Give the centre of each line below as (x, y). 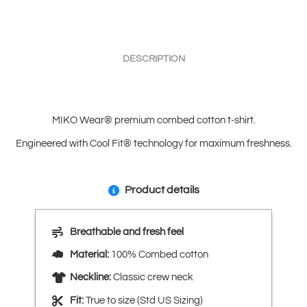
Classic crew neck (152, 278)
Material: (89, 255)
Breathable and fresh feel (127, 232)
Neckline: (90, 278)
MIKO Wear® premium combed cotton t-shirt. (153, 120)
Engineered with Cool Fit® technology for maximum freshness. (153, 143)
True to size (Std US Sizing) (143, 300)
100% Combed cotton (159, 255)
